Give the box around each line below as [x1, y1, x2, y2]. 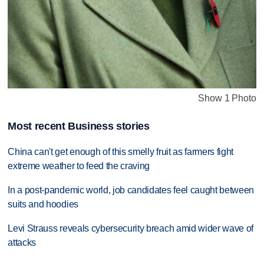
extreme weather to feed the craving [8, 161, 150, 171]
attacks [8, 237, 37, 248]
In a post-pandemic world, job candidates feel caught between [8, 185, 255, 196]
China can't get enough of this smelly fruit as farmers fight [8, 147, 234, 157]
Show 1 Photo [198, 93, 256, 104]
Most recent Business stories [8, 120, 150, 133]
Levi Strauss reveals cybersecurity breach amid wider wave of [8, 223, 254, 234]
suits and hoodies [8, 199, 78, 210]
